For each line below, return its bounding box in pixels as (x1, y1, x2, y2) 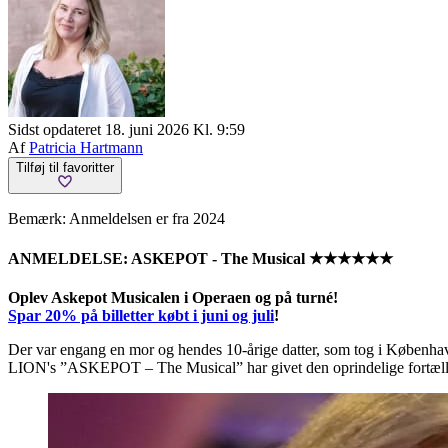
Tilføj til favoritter (16, 159, 114, 175)
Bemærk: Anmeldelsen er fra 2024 (8, 209, 225, 227)
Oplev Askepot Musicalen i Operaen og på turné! (8, 289, 338, 307)
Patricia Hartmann (29, 138, 143, 156)
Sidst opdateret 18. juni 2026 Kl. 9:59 (8, 120, 245, 138)
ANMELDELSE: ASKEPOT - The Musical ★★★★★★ (8, 250, 393, 268)
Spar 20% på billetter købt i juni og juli (8, 307, 274, 325)
